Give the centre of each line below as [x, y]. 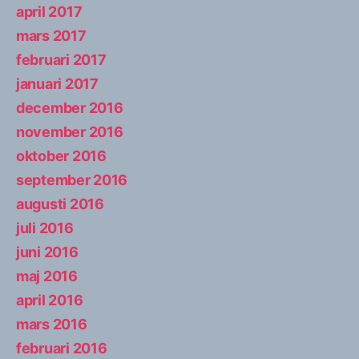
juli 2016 [45, 228]
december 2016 [70, 107]
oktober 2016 [61, 155]
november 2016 [70, 131]
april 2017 [49, 11]
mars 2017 [51, 35]
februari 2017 [61, 59]
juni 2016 [47, 252]
